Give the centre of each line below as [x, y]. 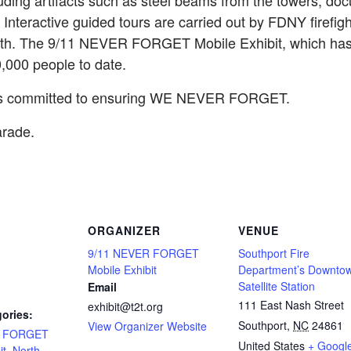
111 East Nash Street [291, 305]
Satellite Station [277, 286]
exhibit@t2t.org [125, 306]
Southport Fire [274, 253]
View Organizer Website [147, 326]
